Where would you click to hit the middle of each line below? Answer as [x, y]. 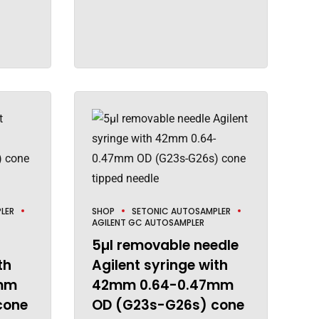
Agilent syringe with [159, 265]
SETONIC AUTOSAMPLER [181, 211]
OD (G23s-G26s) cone [168, 305]
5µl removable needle [165, 245]
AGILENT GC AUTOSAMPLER [148, 222]
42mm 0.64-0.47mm [162, 285]
